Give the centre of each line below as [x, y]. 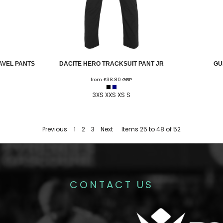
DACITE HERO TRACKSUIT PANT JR [111, 63]
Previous [55, 129]
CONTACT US [111, 185]
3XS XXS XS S [111, 95]
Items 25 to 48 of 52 [151, 129]
